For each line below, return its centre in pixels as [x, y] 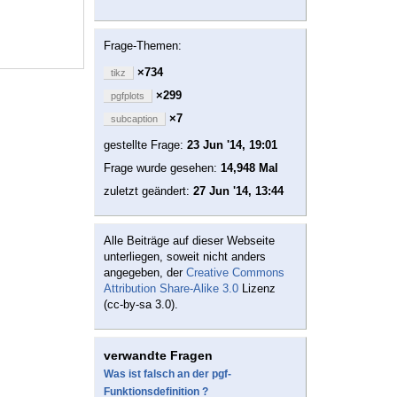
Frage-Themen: [143, 46]
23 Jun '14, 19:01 [232, 145]
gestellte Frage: [145, 145]
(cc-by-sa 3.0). [141, 305]
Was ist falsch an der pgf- [167, 374]
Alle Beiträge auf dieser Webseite [189, 241]
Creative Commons [235, 273]
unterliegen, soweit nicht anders [185, 257]
